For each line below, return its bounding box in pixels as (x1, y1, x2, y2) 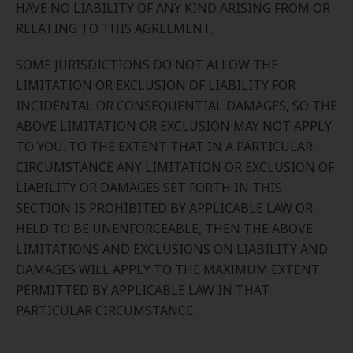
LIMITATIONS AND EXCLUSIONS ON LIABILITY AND (16, 240, 328, 258)
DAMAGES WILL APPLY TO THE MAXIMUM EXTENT (16, 261, 320, 278)
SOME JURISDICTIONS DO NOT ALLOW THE (16, 56, 278, 73)
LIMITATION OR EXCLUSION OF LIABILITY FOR (16, 76, 295, 94)
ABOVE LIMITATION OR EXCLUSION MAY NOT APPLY (16, 117, 332, 135)
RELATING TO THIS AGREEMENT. (16, 20, 213, 37)
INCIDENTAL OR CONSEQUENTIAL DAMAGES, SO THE (16, 97, 337, 114)
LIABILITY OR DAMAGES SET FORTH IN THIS (16, 179, 282, 196)
